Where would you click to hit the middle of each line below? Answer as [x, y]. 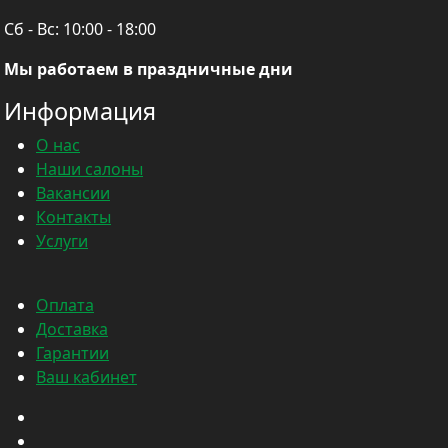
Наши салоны [89, 169]
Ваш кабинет [86, 377]
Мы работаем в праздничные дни [148, 69]
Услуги [62, 241]
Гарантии [72, 353]
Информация [80, 111]
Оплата [65, 305]
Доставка [72, 329]
